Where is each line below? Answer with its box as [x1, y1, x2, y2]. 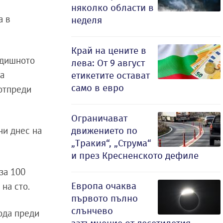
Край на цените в [71, 45, 146, 56]
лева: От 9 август [71, 57, 145, 69]
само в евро [71, 82, 124, 94]
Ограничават [71, 112, 127, 124]
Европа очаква [71, 180, 136, 192]
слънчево [71, 205, 113, 217]
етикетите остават [71, 70, 150, 81]
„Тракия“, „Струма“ [71, 137, 151, 149]
